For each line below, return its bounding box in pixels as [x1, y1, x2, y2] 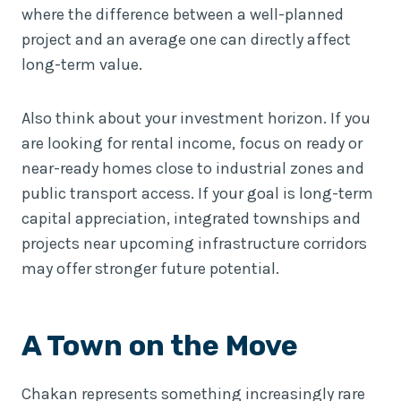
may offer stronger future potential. [21, 258, 279, 278]
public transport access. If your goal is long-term [21, 183, 373, 203]
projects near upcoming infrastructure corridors [21, 233, 367, 253]
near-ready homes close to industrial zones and [21, 158, 364, 178]
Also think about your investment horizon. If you [21, 107, 371, 128]
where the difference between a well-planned [21, 4, 344, 24]
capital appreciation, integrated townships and [21, 208, 361, 228]
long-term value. [21, 54, 142, 74]
